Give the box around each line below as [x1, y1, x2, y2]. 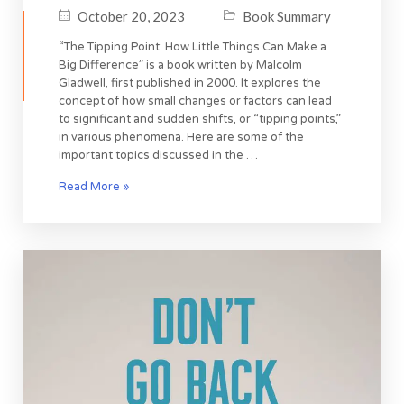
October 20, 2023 [78, 8, 185, 25]
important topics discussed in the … [59, 147, 258, 162]
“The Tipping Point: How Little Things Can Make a [59, 39, 326, 54]
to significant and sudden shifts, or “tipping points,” [59, 111, 341, 126]
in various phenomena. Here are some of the [59, 129, 304, 144]
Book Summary [243, 8, 331, 25]
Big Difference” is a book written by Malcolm [59, 57, 302, 72]
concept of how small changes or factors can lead [59, 93, 332, 108]
